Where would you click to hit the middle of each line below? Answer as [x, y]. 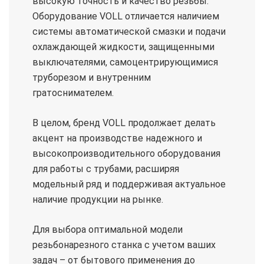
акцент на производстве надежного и [117, 138]
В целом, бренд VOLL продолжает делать [124, 123]
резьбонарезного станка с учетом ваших [124, 245]
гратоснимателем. [73, 93]
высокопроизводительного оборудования [126, 154]
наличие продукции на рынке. [98, 199]
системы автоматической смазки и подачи [129, 32]
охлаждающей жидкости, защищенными [123, 47]
